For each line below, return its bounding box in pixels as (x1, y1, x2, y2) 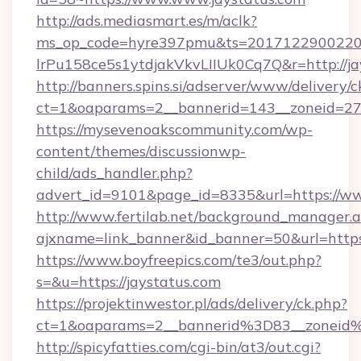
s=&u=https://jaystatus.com (36, 272, 221, 291)
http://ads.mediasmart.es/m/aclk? (36, 11, 257, 30)
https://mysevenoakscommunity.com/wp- (36, 120, 313, 139)
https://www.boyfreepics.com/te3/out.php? (36, 251, 322, 269)
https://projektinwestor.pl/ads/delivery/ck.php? (36, 294, 347, 313)
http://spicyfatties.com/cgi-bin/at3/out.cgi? (36, 338, 321, 356)
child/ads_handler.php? (36, 164, 193, 182)
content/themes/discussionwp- (36, 142, 246, 160)
